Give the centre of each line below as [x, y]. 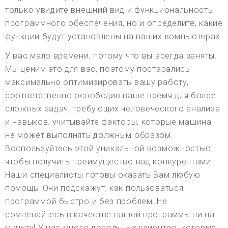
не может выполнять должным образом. [89, 135]
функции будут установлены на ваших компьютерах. [113, 36]
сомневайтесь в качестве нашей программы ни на [110, 214]
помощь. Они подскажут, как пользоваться [94, 188]
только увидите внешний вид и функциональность [109, 10]
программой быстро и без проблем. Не [86, 201]
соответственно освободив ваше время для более [111, 95]
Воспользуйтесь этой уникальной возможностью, [109, 148]
